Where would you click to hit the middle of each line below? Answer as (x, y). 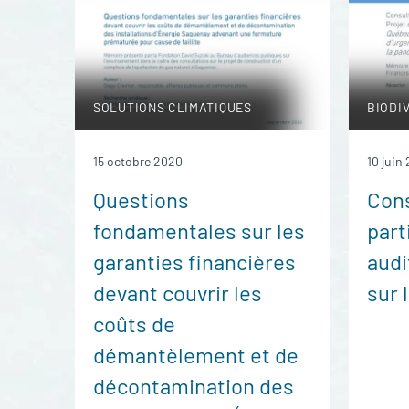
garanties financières (194, 262)
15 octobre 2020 (138, 161)
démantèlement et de (196, 355)
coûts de (134, 324)
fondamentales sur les (199, 231)
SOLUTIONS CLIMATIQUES (173, 107)
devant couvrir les (178, 293)
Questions (141, 199)
